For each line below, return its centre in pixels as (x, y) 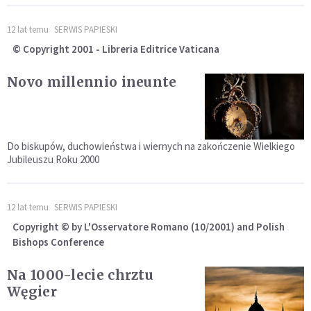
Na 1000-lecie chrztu (80, 275)
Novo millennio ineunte (92, 82)
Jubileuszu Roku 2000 (53, 160)
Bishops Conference (58, 242)
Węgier (32, 292)
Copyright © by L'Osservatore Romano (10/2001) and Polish (149, 227)
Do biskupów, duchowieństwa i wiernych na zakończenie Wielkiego (151, 146)
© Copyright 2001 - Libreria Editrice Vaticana (116, 49)
